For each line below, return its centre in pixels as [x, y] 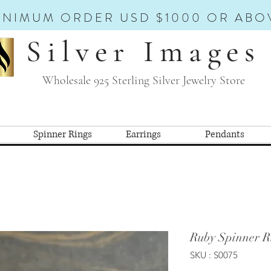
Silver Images [143, 51]
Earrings [143, 134]
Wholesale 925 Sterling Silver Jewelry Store [143, 80]
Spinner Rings [62, 134]
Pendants [224, 134]
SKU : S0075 [214, 255]
